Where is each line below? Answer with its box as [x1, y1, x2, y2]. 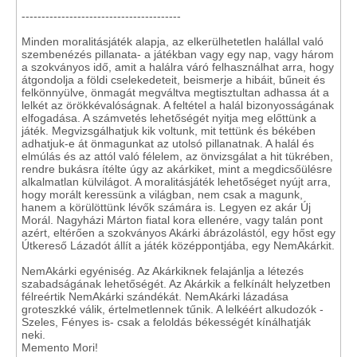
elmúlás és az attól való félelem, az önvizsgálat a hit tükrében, [22, 150, 333, 163]
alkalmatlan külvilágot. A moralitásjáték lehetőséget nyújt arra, [22, 175, 331, 188]
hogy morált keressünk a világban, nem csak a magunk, [22, 188, 303, 201]
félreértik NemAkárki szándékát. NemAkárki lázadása [22, 290, 288, 303]
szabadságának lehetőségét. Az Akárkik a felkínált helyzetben [22, 277, 331, 290]
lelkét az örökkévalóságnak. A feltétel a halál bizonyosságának [22, 99, 334, 112]
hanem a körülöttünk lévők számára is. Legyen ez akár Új [22, 201, 311, 214]
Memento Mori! [22, 341, 101, 354]
